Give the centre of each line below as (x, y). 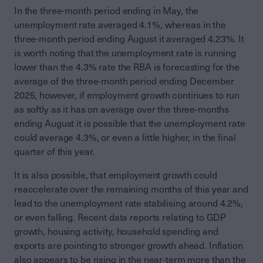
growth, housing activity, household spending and (116, 232)
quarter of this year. (55, 152)
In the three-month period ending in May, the (107, 11)
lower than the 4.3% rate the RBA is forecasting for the (127, 68)
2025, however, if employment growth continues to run (127, 96)
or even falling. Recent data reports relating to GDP (120, 218)
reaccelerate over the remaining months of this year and (131, 190)
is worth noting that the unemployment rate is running (125, 53)
